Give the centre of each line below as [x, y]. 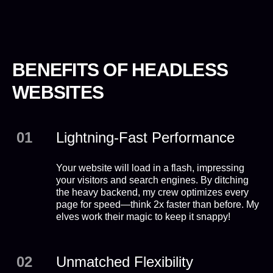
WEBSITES [58, 92]
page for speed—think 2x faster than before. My [157, 204]
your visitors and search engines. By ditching [152, 180]
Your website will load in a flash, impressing [150, 168]
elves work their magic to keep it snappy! [143, 217]
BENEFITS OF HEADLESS [120, 70]
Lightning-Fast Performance [145, 137]
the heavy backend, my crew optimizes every [152, 192]
